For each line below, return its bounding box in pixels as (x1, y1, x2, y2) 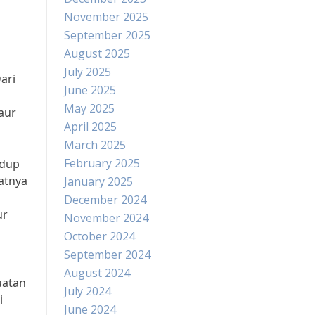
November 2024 (64, 210, 148, 226)
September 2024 (64, 247, 150, 262)
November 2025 (64, 9, 148, 25)
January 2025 (64, 174, 133, 189)
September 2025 (64, 27, 150, 43)
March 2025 (64, 137, 126, 153)
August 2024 (64, 265, 130, 281)
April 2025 (64, 119, 117, 134)
